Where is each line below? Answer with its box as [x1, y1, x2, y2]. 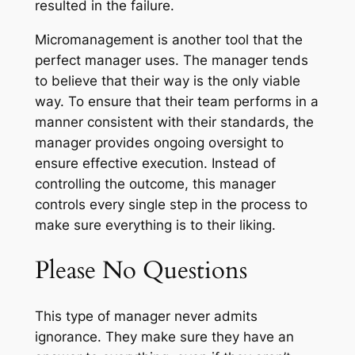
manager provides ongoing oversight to [34, 135, 284, 151]
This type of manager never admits [34, 307, 258, 324]
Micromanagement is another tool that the [34, 32, 303, 48]
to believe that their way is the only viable [34, 73, 300, 90]
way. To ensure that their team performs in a [34, 94, 319, 110]
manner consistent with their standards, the [34, 114, 314, 131]
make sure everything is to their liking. [34, 217, 276, 234]
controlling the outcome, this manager [34, 176, 276, 193]
